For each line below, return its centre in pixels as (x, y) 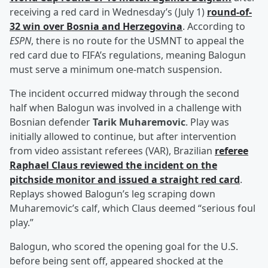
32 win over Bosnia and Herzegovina (96, 27)
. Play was (207, 122)
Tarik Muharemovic (139, 122)
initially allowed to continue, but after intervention (123, 137)
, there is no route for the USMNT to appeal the (138, 41)
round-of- (229, 12)
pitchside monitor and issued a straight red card (125, 180)
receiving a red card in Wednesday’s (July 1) (108, 12)
